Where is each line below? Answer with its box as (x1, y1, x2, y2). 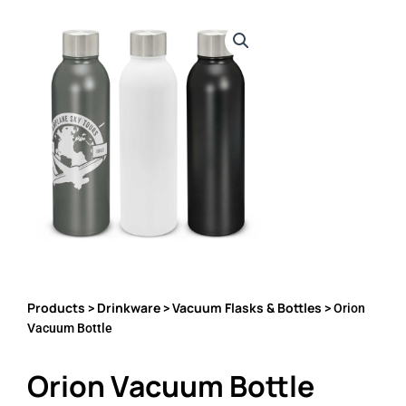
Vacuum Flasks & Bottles (172, 299, 322, 317)
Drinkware (97, 299, 160, 317)
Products (27, 299, 85, 317)
